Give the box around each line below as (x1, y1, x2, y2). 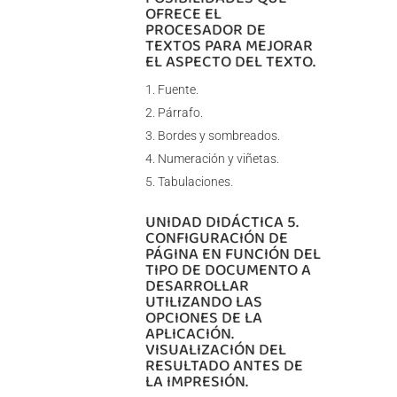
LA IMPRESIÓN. (144, 370, 248, 393)
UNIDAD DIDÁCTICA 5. (144, 210, 299, 234)
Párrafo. (157, 105, 203, 121)
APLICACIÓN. (144, 322, 234, 346)
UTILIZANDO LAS (144, 290, 262, 314)
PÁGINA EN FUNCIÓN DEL (144, 242, 321, 266)
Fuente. (157, 82, 198, 97)
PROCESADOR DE (144, 18, 266, 42)
